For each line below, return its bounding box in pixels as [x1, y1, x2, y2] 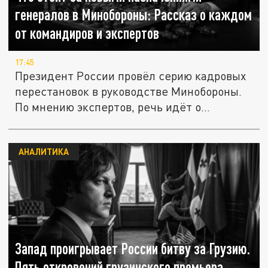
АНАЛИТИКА [18, 146, 69, 157]
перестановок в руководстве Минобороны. [15, 84, 242, 99]
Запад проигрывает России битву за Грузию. [15, 240, 251, 258]
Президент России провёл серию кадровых [15, 69, 246, 83]
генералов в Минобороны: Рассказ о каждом [15, 6, 252, 24]
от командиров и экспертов [15, 25, 160, 42]
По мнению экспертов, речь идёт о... [15, 100, 211, 114]
